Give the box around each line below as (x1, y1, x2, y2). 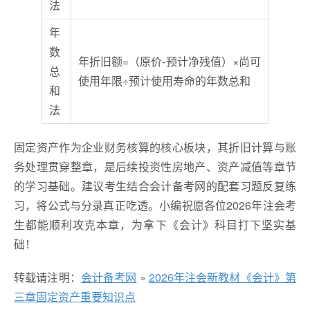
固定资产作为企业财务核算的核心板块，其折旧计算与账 (14, 139, 296, 156)
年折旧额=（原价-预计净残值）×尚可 (78, 53, 261, 70)
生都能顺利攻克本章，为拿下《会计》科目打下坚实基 (14, 217, 296, 233)
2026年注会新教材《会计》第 (148, 269, 296, 286)
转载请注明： (14, 269, 81, 286)
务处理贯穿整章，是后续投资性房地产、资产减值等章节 (14, 158, 296, 175)
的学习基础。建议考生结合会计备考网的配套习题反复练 (14, 178, 296, 194)
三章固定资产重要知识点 (14, 289, 136, 305)
